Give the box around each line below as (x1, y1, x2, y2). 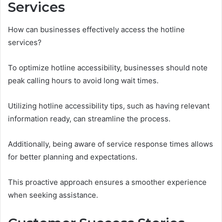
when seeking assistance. (8, 190, 98, 200)
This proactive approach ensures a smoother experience (8, 177, 207, 187)
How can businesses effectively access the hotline (8, 24, 185, 34)
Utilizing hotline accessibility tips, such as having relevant (8, 101, 210, 111)
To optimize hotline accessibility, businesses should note (8, 62, 208, 72)
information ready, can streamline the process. (8, 113, 170, 123)
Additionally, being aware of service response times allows (8, 139, 213, 149)
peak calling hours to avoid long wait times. (8, 75, 159, 85)
